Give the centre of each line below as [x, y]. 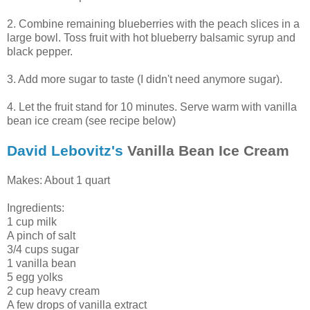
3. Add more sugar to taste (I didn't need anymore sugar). [145, 79]
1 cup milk [32, 221]
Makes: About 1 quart [58, 180]
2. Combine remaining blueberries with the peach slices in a [153, 24]
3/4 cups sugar [43, 249]
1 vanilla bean [42, 263]
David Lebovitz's [67, 150]
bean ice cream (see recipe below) [91, 120]
